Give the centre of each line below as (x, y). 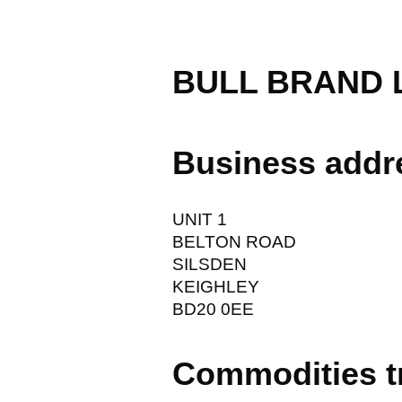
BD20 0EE (213, 309)
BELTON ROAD (234, 241)
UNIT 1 (200, 219)
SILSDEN (210, 264)
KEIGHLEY (216, 286)
